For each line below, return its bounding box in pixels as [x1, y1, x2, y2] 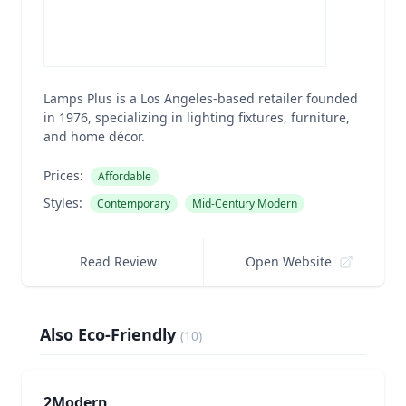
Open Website [246, 253, 333, 270]
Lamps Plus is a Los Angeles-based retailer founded [43, 90, 358, 107]
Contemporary [97, 196, 170, 211]
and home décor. [43, 128, 145, 145]
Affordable [98, 169, 151, 184]
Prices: [43, 167, 83, 184]
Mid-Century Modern [192, 196, 297, 211]
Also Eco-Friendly [40, 324, 176, 345]
